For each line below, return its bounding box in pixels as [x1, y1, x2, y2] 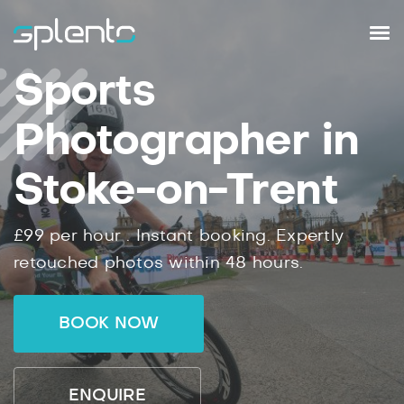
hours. [246, 255, 304, 271]
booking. [193, 228, 276, 244]
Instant [135, 228, 194, 244]
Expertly [276, 228, 344, 244]
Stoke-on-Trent [14, 170, 337, 213]
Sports [14, 70, 154, 114]
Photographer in [14, 120, 359, 163]
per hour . [43, 228, 136, 244]
